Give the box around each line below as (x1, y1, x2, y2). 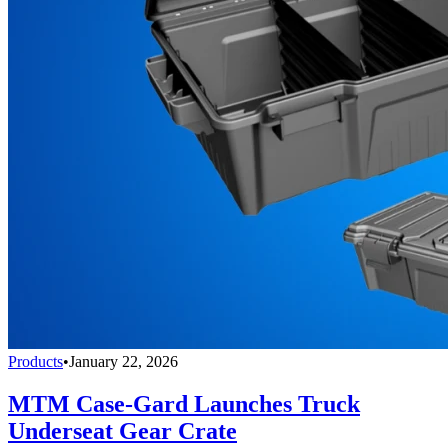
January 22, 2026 (69, 353, 178, 371)
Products (8, 353, 63, 371)
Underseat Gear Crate (8, 418, 237, 445)
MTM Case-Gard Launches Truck (8, 391, 360, 418)
